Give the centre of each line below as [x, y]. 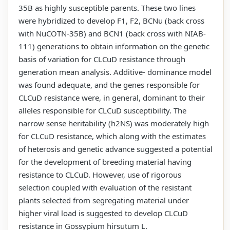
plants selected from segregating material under [104, 200]
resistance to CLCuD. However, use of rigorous [100, 174]
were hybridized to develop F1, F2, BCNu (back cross [111, 20]
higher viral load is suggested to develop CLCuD [103, 213]
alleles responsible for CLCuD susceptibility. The [102, 110]
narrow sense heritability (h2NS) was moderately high [114, 123]
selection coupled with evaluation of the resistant [105, 187]
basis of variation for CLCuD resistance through [102, 59]
